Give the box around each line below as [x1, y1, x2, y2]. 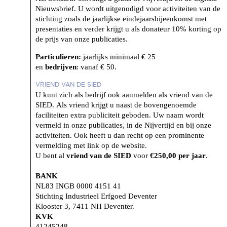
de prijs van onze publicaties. [35, 35, 128, 43]
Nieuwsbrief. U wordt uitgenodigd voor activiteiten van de [35, 5, 220, 13]
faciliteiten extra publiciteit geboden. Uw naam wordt [35, 111, 204, 119]
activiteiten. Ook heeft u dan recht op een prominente [35, 131, 204, 139]
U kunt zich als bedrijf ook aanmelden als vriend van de [35, 91, 213, 99]
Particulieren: [35, 53, 81, 61]
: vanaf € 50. [77, 63, 117, 71]
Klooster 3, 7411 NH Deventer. [35, 202, 134, 210]
